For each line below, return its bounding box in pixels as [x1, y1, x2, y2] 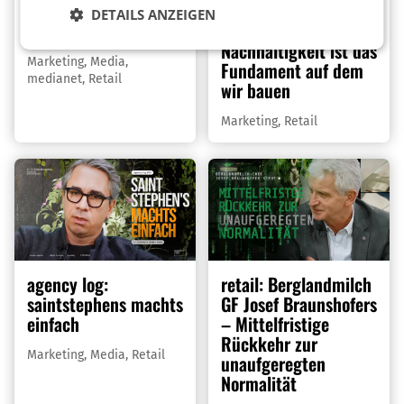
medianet [26, 70, 82, 87]
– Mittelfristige [220, 310, 329, 338]
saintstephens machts [26, 290, 183, 318]
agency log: [26, 271, 108, 298]
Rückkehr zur [220, 330, 317, 358]
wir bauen [220, 76, 290, 104]
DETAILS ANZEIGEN [91, 5, 216, 23]
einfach [26, 310, 79, 338]
